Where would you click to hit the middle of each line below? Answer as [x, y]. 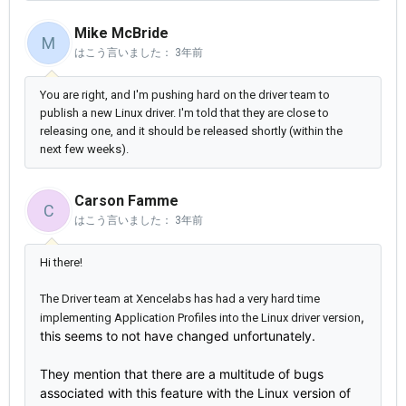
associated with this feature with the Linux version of [195, 393]
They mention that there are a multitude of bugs [182, 374]
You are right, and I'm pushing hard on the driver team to [185, 95]
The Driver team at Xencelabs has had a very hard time [180, 299]
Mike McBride [121, 34]
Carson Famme [126, 201]
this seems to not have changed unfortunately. [178, 336]
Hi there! [61, 263]
